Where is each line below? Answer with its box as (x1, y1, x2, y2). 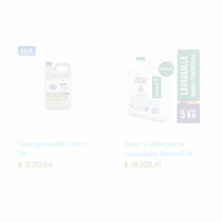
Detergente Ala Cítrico (17, 139, 87, 148)
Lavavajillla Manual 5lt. (123, 149, 195, 158)
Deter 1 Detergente (123, 139, 184, 148)
